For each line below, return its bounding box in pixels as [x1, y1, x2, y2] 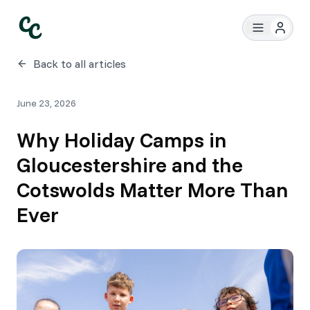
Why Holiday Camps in [17, 127, 227, 153]
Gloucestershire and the [17, 152, 243, 178]
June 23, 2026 [17, 97, 76, 109]
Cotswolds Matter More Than [17, 176, 289, 203]
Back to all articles [33, 57, 126, 71]
